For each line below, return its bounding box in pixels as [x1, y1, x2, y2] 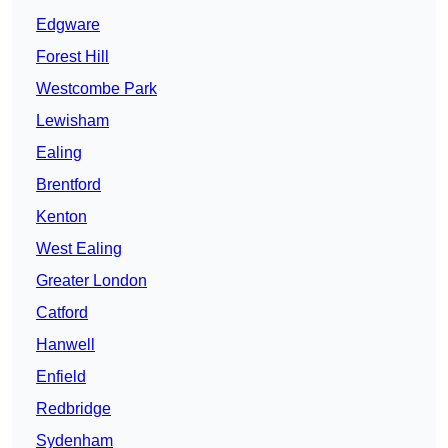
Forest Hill [36, 48, 109, 66]
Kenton [36, 208, 87, 226]
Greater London [36, 272, 147, 290]
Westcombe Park [36, 80, 157, 98]
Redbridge [36, 400, 111, 418]
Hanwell [36, 336, 95, 354]
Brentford [36, 176, 101, 194]
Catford [36, 304, 88, 322]
